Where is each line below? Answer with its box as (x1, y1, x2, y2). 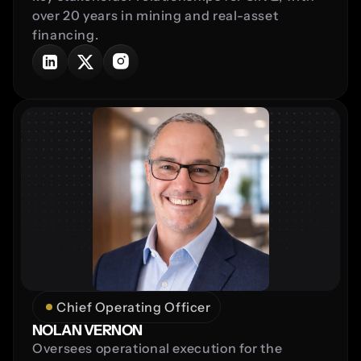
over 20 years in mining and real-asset (32, 6, 279, 23)
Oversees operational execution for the (32, 339, 283, 356)
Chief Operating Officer (56, 298, 211, 315)
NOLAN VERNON (32, 321, 143, 339)
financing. (32, 26, 99, 43)
